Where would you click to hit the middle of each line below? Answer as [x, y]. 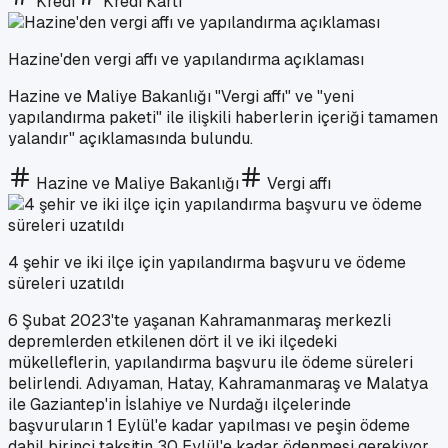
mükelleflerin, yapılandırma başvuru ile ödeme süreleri [210, 362]
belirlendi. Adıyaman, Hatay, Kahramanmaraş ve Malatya [218, 383]
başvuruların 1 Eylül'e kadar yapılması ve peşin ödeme [209, 425]
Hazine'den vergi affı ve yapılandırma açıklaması [186, 59]
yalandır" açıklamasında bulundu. [130, 138]
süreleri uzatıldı [66, 283]
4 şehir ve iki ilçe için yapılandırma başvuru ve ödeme [207, 262]
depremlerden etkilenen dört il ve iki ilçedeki [172, 341]
